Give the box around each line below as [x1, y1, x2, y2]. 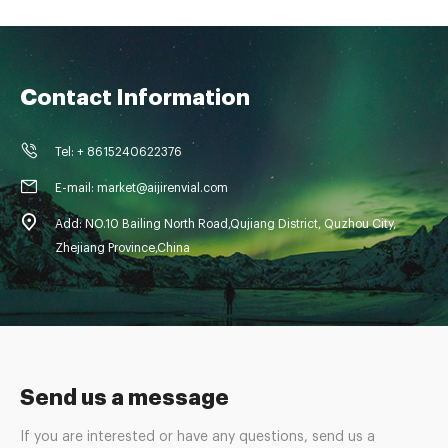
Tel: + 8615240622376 [55, 146, 182, 159]
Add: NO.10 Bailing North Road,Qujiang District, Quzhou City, [55, 218, 396, 231]
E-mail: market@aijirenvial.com [55, 182, 228, 195]
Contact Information [20, 87, 250, 110]
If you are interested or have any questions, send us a [20, 430, 375, 445]
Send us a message [20, 387, 229, 410]
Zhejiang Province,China [55, 242, 190, 255]
